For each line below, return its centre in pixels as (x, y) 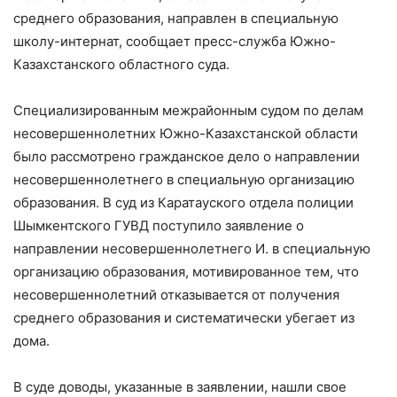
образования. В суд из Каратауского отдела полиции (183, 202)
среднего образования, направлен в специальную (176, 18)
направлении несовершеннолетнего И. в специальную (192, 248)
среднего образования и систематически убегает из (184, 317)
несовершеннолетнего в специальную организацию (184, 179)
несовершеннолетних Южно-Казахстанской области (186, 133)
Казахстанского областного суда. (121, 64)
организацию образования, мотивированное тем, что (186, 271)
